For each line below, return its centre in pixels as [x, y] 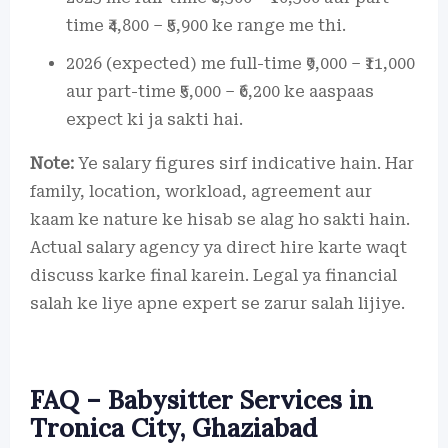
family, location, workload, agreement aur [201, 191]
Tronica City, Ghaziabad [173, 427]
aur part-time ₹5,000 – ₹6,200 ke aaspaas [220, 91]
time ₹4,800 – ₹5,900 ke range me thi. [206, 25]
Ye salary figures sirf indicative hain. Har [244, 163]
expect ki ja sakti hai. [154, 119]
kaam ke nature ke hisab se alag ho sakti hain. [220, 219]
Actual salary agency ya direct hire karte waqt [218, 247]
